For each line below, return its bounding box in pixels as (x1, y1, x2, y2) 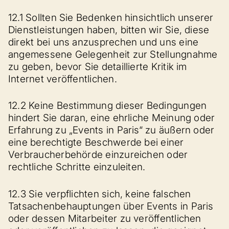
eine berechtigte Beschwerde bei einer (8, 136, 184, 148)
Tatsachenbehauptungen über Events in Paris (8, 200, 214, 212)
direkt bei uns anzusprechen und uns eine (8, 36, 199, 48)
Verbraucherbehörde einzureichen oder (8, 149, 188, 161)
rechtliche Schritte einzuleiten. (8, 161, 146, 173)
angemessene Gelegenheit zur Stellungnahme (8, 48, 218, 60)
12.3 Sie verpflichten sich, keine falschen (8, 188, 191, 200)
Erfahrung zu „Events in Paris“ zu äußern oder (8, 124, 215, 136)
